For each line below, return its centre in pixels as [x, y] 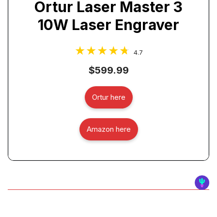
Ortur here [108, 97]
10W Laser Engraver [108, 24]
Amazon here [108, 129]
